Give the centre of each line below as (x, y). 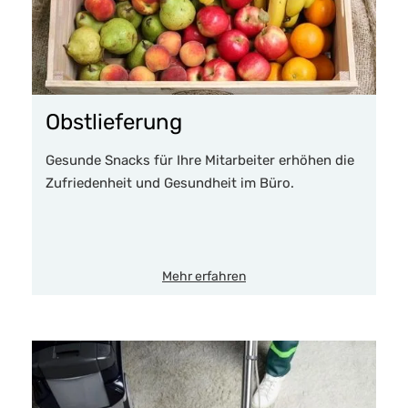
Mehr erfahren (204, 277)
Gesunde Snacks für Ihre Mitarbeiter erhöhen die (200, 161)
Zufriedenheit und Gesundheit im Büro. (170, 184)
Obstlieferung (114, 122)
